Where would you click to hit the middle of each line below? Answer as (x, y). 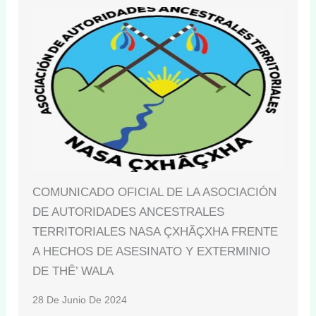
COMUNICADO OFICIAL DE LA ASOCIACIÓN (155, 193)
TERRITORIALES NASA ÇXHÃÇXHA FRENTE (156, 232)
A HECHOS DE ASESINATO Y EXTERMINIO (152, 252)
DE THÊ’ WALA (73, 272)
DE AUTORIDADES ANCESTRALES (129, 212)
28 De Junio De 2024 (80, 300)
